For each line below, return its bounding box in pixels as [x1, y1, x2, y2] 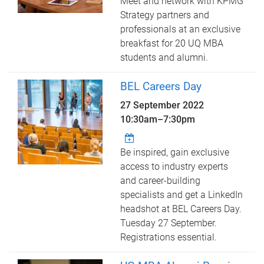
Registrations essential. [120, 232, 217, 243]
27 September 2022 [120, 100, 204, 111]
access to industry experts [120, 161, 229, 172]
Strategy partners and [120, 9, 210, 21]
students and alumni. [120, 52, 209, 63]
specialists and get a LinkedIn [120, 189, 243, 200]
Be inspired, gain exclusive [120, 147, 230, 158]
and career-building [120, 175, 201, 186]
